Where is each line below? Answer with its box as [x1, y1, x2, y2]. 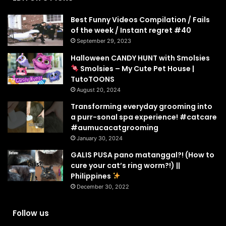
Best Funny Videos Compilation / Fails [71, 15, 210, 25]
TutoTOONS [71, 74, 115, 84]
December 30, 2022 [77, 183, 129, 190]
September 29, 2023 [77, 37, 131, 44]
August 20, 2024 [77, 86, 121, 93]
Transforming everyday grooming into [71, 101, 212, 111]
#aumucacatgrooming [71, 122, 158, 133]
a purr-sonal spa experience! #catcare [71, 111, 217, 122]
